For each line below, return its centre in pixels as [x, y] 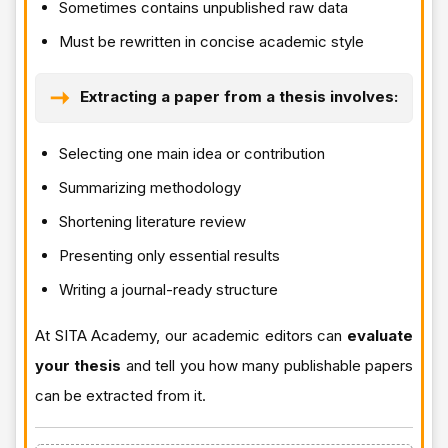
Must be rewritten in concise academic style [211, 41]
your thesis [78, 365]
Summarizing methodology [150, 187]
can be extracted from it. [120, 395]
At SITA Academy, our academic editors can [191, 335]
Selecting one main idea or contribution [192, 153]
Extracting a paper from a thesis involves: [239, 96]
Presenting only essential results [169, 255]
